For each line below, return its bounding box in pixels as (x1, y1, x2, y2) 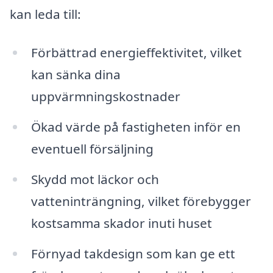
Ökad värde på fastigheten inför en (30, 118, 241, 136)
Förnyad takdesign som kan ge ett (30, 244, 235, 262)
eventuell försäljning (30, 140, 154, 158)
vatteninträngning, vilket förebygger (30, 193, 251, 210)
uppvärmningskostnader (30, 88, 180, 105)
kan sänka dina (30, 66, 121, 83)
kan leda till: (10, 5, 81, 23)
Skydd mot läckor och (30, 171, 159, 188)
